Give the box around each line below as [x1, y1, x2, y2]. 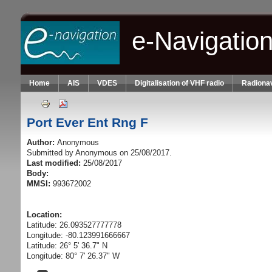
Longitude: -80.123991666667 [26, 231, 130, 240]
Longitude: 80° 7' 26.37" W [26, 251, 120, 261]
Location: [26, 210, 64, 220]
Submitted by [26, 148, 75, 158]
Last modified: [26, 158, 83, 168]
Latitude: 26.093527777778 [26, 220, 121, 230]
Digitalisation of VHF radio [134, 79, 224, 87]
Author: [26, 138, 57, 148]
